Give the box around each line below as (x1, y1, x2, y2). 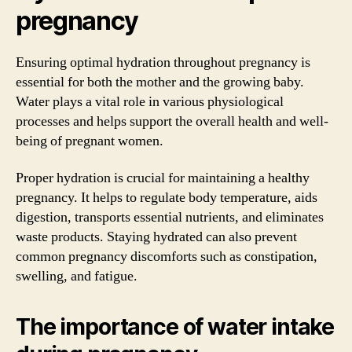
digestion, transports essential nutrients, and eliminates (16, 208, 324, 226)
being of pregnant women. (16, 131, 163, 150)
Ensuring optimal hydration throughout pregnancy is (16, 53, 310, 71)
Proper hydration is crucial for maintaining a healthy (16, 169, 310, 187)
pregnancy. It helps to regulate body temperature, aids (16, 189, 317, 207)
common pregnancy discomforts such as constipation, (16, 247, 317, 266)
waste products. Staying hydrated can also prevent (16, 228, 297, 246)
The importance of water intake (16, 313, 335, 340)
